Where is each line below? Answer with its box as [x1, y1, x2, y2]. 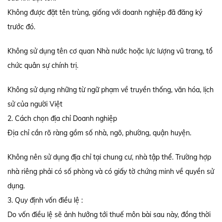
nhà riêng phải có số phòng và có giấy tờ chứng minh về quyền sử [7, 166, 214, 176]
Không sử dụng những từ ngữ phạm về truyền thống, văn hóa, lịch [7, 85, 214, 94]
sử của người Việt [7, 99, 62, 109]
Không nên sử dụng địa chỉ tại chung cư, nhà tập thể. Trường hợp [7, 152, 211, 162]
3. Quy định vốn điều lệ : [7, 195, 83, 205]
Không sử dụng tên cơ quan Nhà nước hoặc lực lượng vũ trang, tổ [7, 46, 213, 55]
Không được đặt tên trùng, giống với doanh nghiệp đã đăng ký [7, 7, 202, 17]
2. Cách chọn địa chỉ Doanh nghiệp [7, 113, 117, 123]
